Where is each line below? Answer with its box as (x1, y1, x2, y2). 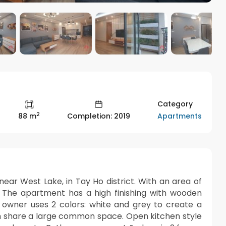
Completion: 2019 (67, 111, 130, 122)
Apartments (157, 110, 202, 121)
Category (157, 98, 193, 109)
